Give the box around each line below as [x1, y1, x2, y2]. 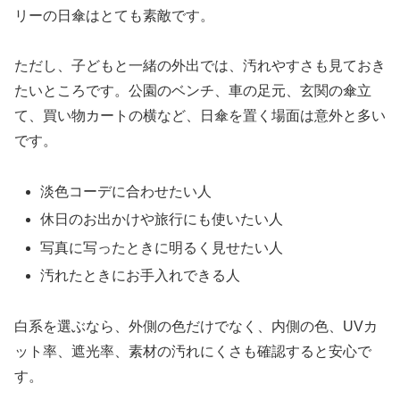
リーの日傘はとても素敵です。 [14, 7, 214, 23]
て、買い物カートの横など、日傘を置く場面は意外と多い [14, 108, 386, 124]
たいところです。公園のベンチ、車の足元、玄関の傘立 [14, 83, 371, 99]
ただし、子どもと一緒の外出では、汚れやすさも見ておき [14, 58, 386, 74]
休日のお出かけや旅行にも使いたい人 [40, 212, 284, 228]
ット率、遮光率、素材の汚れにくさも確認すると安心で [14, 343, 371, 359]
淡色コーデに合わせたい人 [40, 184, 212, 200]
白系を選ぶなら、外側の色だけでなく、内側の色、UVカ [14, 318, 378, 334]
